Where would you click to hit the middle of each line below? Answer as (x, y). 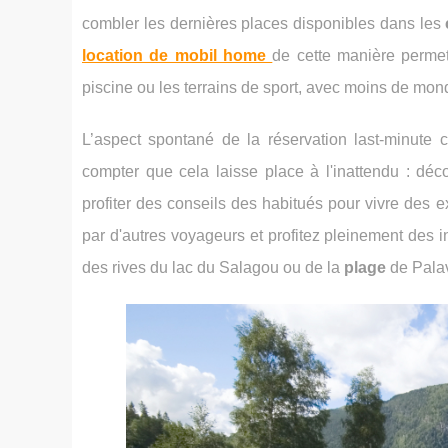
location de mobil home (174, 55)
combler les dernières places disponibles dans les (264, 23)
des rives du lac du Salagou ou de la (213, 267)
